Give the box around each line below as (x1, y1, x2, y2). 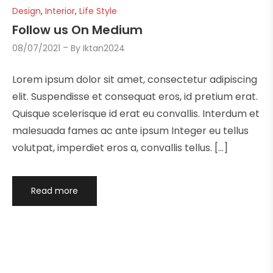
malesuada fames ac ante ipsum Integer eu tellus (12, 123, 249, 138)
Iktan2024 (83, 41, 126, 54)
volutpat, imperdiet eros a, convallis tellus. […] (12, 140, 228, 155)
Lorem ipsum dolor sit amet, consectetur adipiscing (12, 72, 257, 87)
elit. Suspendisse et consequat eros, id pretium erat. (12, 89, 258, 104)
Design (12, 5, 41, 18)
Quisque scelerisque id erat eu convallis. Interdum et (12, 106, 260, 121)
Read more (30, 184, 78, 197)
